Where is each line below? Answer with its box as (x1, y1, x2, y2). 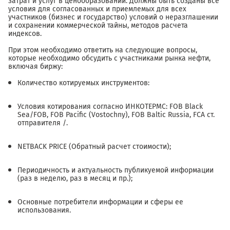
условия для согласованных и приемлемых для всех (8, 5, 186, 14)
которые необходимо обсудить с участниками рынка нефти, (8, 54, 210, 63)
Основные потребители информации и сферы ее (17, 198, 183, 207)
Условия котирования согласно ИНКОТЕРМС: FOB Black (17, 102, 203, 111)
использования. (17, 206, 71, 215)
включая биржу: (8, 62, 63, 71)
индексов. (8, 29, 42, 39)
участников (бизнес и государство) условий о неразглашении (8, 13, 218, 22)
